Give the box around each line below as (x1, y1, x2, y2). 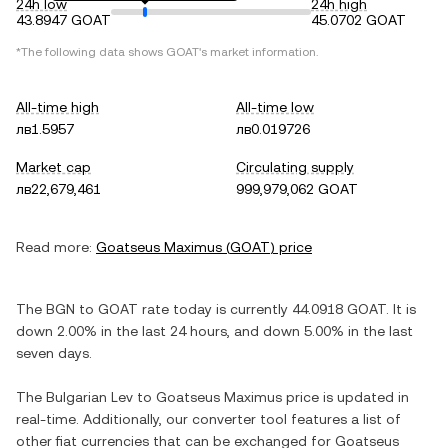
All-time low (236, 99, 314, 115)
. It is (386, 301, 416, 317)
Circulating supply (236, 159, 354, 175)
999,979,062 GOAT (236, 181, 358, 197)
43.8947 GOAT (16, 12, 111, 28)
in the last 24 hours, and (97, 323, 263, 339)
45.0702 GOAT (311, 12, 406, 28)
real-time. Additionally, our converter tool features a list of (16, 411, 401, 427)
